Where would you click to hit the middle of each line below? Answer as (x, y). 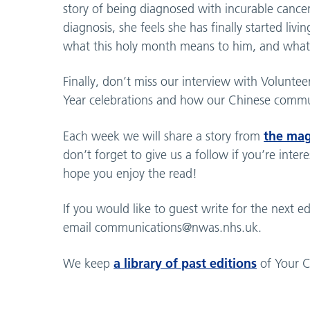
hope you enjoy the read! (130, 173)
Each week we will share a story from (164, 136)
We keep (89, 263)
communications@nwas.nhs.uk (177, 227)
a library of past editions (185, 263)
